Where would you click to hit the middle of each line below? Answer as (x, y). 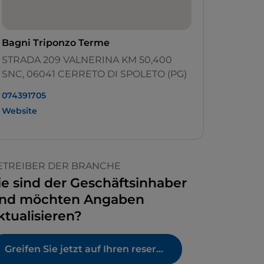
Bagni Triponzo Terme (56, 43)
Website (19, 111)
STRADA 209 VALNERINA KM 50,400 (87, 60)
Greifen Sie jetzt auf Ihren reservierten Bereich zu (160, 249)
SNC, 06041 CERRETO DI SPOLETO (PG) (94, 74)
